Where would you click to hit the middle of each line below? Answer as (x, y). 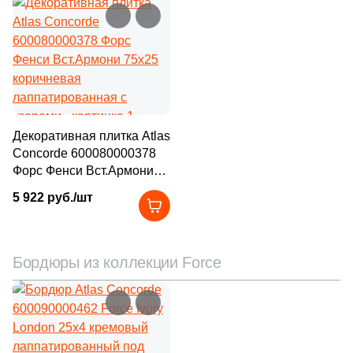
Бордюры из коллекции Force (117, 262)
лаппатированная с (70, 205)
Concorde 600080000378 (84, 153)
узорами (37, 223)
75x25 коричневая (66, 188)
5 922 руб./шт (53, 197)
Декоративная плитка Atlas (91, 136)
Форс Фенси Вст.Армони (83, 171)
